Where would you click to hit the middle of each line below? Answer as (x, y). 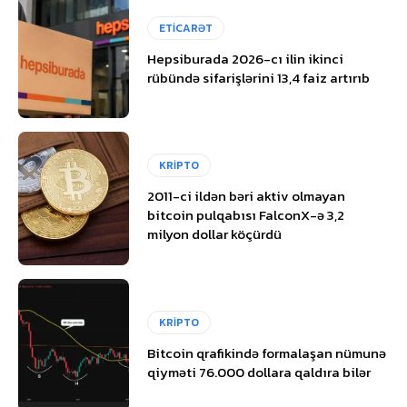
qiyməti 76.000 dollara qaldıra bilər (259, 372)
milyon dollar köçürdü (215, 234)
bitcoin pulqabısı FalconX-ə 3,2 (246, 215)
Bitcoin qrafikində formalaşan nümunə (267, 352)
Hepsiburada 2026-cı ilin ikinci (246, 58)
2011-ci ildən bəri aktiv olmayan (247, 196)
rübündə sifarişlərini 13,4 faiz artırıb (259, 77)
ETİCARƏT (186, 28)
